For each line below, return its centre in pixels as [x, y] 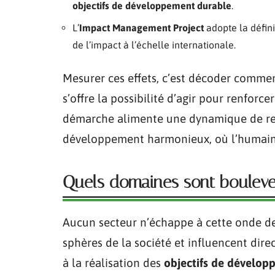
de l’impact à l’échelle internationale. [154, 45]
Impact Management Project [141, 28]
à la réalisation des [113, 263]
